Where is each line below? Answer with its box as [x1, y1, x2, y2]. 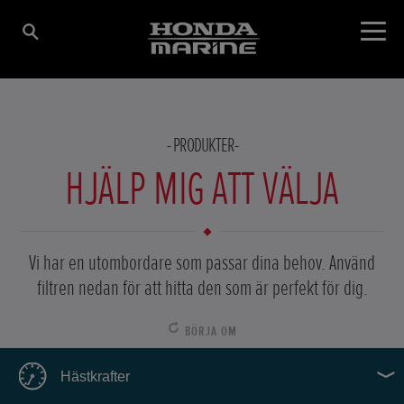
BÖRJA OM [184, 323, 237, 340]
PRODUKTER [172, 133, 234, 159]
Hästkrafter [60, 369, 130, 385]
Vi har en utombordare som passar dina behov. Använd [29, 250, 375, 277]
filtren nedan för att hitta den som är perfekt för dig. [36, 275, 368, 302]
